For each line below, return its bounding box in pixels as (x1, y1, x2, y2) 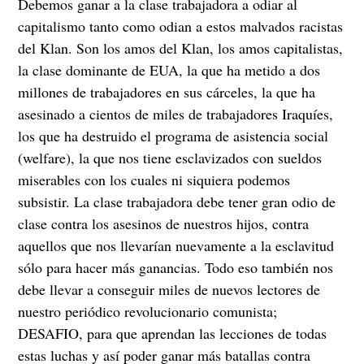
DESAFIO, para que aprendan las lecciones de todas (18, 323, 327, 344)
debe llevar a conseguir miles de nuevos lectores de (18, 279, 321, 300)
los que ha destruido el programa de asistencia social (18, 126, 329, 146)
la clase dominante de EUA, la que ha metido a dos (18, 60, 321, 80)
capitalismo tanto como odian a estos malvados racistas (18, 16, 344, 37)
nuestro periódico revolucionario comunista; (18, 301, 278, 322)
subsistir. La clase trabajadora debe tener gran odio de (18, 192, 336, 212)
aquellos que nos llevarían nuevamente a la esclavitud (18, 236, 335, 256)
